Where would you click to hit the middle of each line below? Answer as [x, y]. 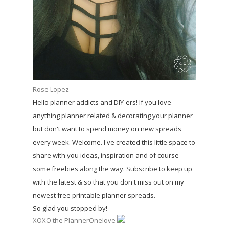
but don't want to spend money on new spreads [107, 129]
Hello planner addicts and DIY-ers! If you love [102, 102]
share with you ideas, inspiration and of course [106, 156]
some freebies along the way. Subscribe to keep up [112, 169]
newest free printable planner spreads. [94, 196]
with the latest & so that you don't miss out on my [108, 182]
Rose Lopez [51, 90]
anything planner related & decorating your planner [113, 116]
